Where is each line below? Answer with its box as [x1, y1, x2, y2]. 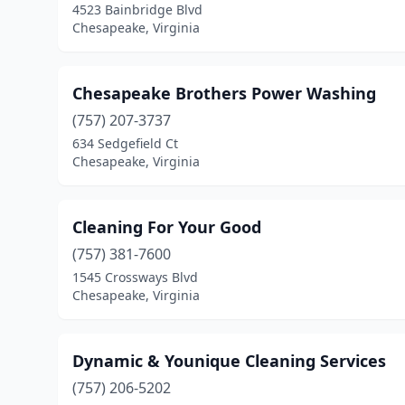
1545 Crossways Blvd [72, 268, 198, 286]
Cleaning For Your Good [72, 216, 261, 238]
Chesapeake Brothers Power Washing [72, 82, 376, 104]
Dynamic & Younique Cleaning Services [72, 350, 386, 372]
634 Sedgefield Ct [72, 135, 178, 152]
